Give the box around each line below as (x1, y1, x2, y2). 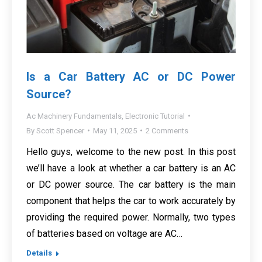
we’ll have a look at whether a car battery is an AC (26, 162, 236, 174)
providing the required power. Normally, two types (26, 211, 236, 223)
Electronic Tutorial (125, 111, 185, 120)
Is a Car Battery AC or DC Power (26, 69, 236, 84)
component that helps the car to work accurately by (26, 195, 236, 206)
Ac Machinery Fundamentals (26, 111, 122, 120)
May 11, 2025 (93, 126, 137, 135)
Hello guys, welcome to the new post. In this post (26, 146, 236, 157)
